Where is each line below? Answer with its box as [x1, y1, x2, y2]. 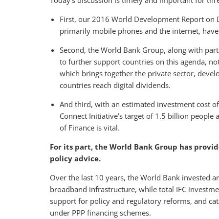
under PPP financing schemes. [50, 208, 151, 218]
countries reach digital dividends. [60, 80, 171, 90]
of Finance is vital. [60, 123, 120, 133]
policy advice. [50, 153, 101, 164]
